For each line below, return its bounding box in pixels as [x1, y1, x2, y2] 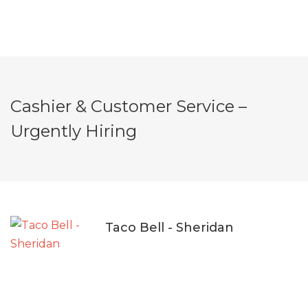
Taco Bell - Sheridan [105, 220, 234, 235]
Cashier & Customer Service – [10, 96, 247, 116]
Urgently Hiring [10, 121, 137, 141]
